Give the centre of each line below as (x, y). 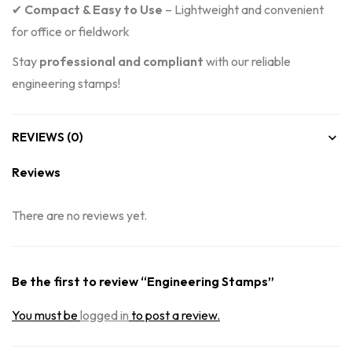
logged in (104, 315)
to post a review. (174, 315)
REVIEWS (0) (48, 137)
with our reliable (247, 61)
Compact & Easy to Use (93, 9)
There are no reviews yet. (79, 215)
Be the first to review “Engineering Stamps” (143, 281)
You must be (46, 315)
